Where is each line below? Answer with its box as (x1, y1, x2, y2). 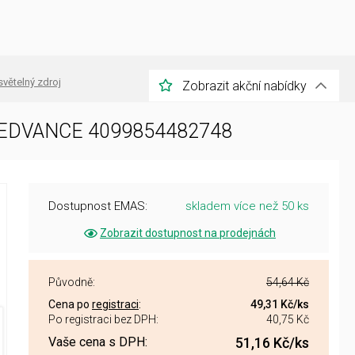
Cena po (48, 298, 92, 311)
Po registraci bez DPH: (48, 313, 158, 326)
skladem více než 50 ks (185, 199, 309, 213)
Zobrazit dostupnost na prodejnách (100, 227, 276, 239)
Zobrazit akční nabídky (182, 78, 307, 94)
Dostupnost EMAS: (48, 199, 147, 213)
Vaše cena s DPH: (48, 334, 147, 349)
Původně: (48, 276, 95, 288)
